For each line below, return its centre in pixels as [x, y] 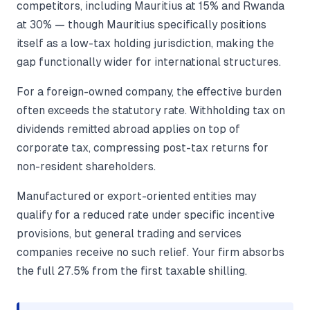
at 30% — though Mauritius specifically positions [142, 25]
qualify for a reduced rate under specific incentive [146, 215]
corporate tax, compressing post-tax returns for [143, 148]
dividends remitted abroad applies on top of [128, 129]
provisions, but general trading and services [129, 234]
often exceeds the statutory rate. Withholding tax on [151, 111]
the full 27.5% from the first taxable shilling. [132, 271]
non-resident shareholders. [86, 167]
